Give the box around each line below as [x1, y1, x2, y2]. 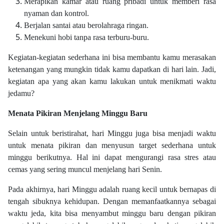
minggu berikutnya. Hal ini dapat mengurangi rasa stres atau [8, 153, 216, 162]
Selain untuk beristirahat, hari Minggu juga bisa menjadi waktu [8, 129, 216, 138]
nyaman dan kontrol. [24, 9, 89, 18]
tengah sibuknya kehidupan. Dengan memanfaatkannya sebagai [8, 197, 216, 206]
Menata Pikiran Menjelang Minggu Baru [8, 109, 147, 118]
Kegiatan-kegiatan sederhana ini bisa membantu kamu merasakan [8, 53, 216, 62]
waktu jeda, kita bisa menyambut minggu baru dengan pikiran [8, 209, 216, 218]
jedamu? [8, 89, 34, 98]
